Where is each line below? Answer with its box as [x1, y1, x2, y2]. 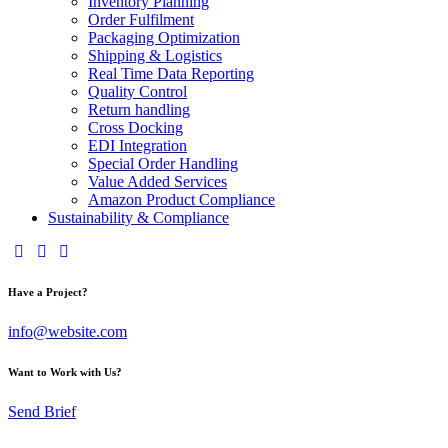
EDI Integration [88, 137, 187, 154]
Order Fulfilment [88, 11, 194, 28]
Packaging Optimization [88, 29, 240, 46]
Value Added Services [88, 173, 227, 190]
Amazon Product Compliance [88, 191, 275, 208]
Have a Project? [8, 285, 88, 298]
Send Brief [8, 402, 76, 420]
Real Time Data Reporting [88, 65, 254, 82]
